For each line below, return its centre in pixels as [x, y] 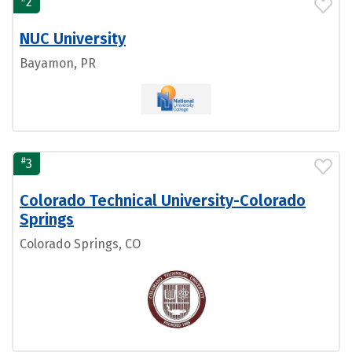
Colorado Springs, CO [80, 244]
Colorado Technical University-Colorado [163, 200]
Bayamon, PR [58, 63]
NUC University [73, 38]
